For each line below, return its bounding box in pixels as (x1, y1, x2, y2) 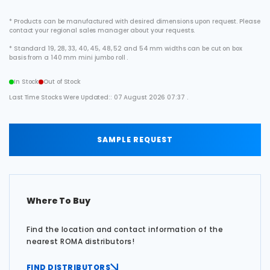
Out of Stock (43, 77, 81, 86)
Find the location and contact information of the (27, 224, 223, 234)
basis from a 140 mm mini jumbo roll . (9, 53, 128, 62)
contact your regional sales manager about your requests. (9, 26, 195, 35)
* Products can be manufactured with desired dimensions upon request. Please (9, 17, 260, 26)
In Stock (14, 77, 39, 86)
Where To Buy (27, 194, 90, 207)
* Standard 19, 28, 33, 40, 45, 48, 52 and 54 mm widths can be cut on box (9, 44, 242, 53)
